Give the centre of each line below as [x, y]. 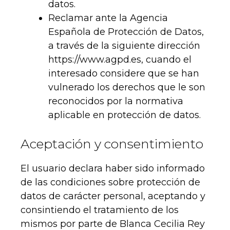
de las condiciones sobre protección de [110, 183]
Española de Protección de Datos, [126, 32]
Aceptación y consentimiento [112, 144]
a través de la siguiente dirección [124, 46]
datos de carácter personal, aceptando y [113, 196]
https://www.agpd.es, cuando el [120, 60]
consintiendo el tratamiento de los [100, 210]
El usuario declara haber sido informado [113, 169]
